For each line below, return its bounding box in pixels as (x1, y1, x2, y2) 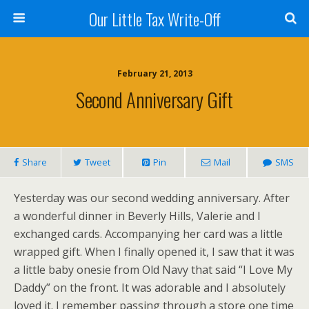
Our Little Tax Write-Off (88, 6, 221, 31)
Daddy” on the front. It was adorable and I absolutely (14, 280, 286, 295)
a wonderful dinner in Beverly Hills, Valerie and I (14, 208, 261, 223)
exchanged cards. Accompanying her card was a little (14, 226, 283, 241)
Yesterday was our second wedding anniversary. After (14, 190, 290, 206)
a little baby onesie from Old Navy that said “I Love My (14, 262, 292, 277)
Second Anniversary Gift (76, 85, 233, 114)
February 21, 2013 (117, 68, 192, 79)
